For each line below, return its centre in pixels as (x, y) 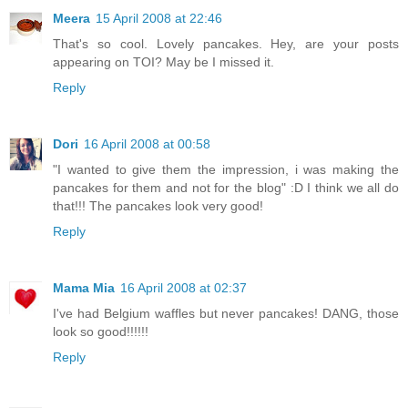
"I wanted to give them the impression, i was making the (226, 169)
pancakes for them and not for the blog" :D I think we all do (226, 187)
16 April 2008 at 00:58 (147, 143)
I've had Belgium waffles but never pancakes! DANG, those (226, 313)
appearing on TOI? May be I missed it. (163, 61)
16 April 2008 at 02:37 (184, 287)
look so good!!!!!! (101, 331)
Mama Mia (84, 287)
